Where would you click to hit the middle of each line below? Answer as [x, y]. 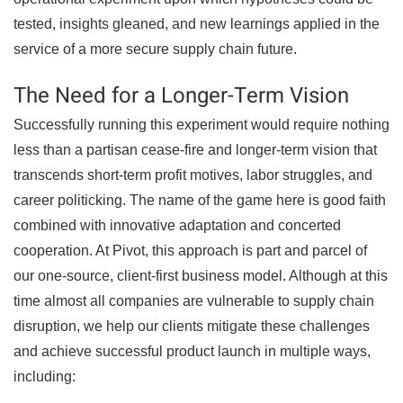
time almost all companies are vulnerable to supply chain [194, 301]
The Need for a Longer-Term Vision [181, 96]
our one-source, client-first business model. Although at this [201, 276]
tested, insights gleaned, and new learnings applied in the [197, 24]
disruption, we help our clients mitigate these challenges [192, 326]
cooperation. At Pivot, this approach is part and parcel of [190, 251]
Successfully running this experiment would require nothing [201, 125]
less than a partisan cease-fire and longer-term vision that [195, 150]
